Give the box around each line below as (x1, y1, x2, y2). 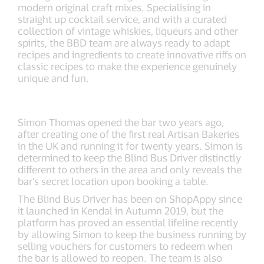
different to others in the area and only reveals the (18, 163, 242, 176)
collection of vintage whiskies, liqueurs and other (18, 25, 238, 37)
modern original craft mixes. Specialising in (18, 1, 211, 14)
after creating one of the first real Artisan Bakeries (18, 128, 239, 140)
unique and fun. (18, 72, 91, 84)
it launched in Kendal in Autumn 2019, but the (18, 204, 223, 217)
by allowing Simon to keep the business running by (18, 228, 246, 240)
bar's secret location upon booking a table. (18, 175, 209, 187)
